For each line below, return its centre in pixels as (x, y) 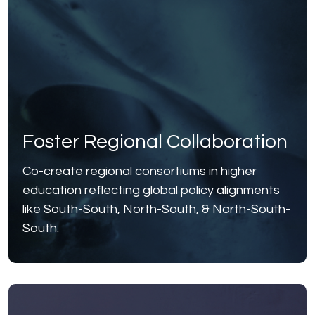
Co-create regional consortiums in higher (140, 172)
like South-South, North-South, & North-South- (156, 210)
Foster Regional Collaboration (155, 142)
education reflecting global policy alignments (151, 191)
